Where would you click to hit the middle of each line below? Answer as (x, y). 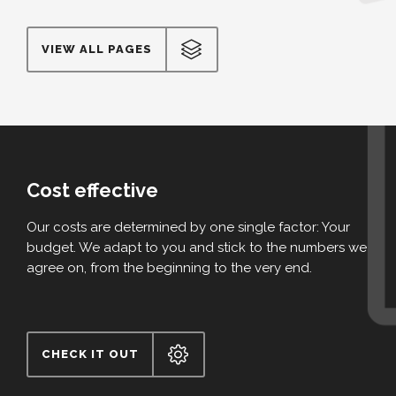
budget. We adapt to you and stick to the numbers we (197, 248)
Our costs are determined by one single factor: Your (188, 228)
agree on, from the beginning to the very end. (169, 268)
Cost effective (95, 190)
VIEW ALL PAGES (97, 49)
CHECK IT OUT (90, 354)
